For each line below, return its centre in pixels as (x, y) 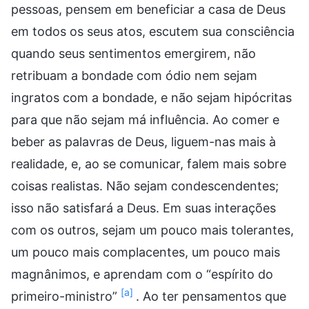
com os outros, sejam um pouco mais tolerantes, (152, 230)
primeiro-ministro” (64, 296)
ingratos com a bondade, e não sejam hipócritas (151, 97)
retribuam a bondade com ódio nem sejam (134, 75)
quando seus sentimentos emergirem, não (133, 53)
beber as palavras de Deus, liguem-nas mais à (143, 141)
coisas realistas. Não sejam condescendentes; (145, 186)
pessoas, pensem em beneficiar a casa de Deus (148, 9)
